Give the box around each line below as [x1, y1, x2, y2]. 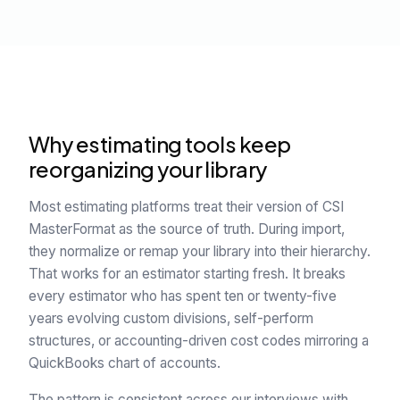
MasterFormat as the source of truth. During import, [29, 221, 345, 237]
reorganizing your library [29, 155, 267, 182]
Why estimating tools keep [29, 130, 291, 157]
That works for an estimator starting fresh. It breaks [29, 265, 346, 282]
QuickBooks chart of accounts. [29, 354, 221, 371]
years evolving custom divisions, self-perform [29, 310, 313, 327]
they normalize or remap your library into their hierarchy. [29, 243, 371, 260]
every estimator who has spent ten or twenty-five [29, 287, 337, 304]
